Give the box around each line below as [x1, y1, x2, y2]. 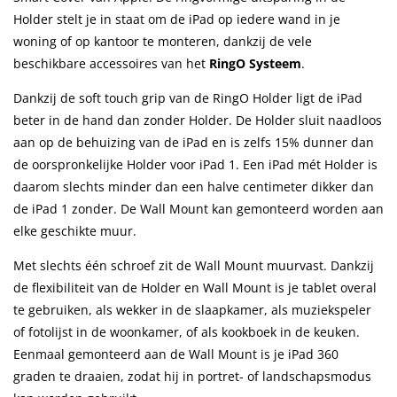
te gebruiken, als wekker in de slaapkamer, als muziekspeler [13, 300, 371, 318]
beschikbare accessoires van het [13, 54, 209, 72]
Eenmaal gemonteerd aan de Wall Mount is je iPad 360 [13, 345, 339, 362]
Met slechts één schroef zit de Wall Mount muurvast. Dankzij [13, 256, 374, 274]
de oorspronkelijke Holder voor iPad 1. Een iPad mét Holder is [13, 155, 378, 173]
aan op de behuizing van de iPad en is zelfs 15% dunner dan [13, 133, 374, 151]
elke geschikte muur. [13, 222, 136, 239]
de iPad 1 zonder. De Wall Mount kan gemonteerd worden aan [13, 199, 384, 217]
